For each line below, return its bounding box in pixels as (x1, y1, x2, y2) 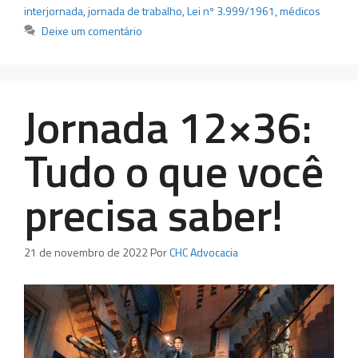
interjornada (24, 2, 83, 19)
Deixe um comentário (42, 22, 143, 39)
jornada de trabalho (88, 2, 182, 19)
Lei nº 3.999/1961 (187, 2, 275, 19)
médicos (280, 2, 320, 19)
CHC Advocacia (169, 243, 238, 261)
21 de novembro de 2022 (24, 243, 148, 261)
